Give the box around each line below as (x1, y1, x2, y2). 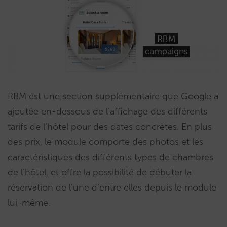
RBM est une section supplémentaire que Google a (8, 90, 218, 102)
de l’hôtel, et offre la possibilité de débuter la (8, 166, 192, 178)
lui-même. (8, 197, 50, 208)
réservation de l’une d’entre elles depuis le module (8, 181, 216, 193)
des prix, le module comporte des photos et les (8, 136, 203, 147)
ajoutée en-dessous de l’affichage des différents (8, 105, 207, 117)
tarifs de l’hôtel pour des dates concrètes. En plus (8, 121, 212, 132)
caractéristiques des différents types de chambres (8, 151, 213, 163)
